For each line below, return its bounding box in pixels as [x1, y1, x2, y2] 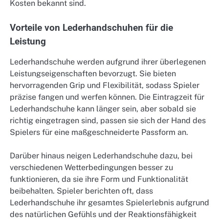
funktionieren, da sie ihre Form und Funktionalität [10, 175, 188, 184]
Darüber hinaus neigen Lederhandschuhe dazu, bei [10, 151, 193, 161]
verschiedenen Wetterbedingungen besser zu [10, 163, 173, 173]
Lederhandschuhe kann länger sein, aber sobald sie [10, 104, 196, 114]
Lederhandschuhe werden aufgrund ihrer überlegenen [10, 57, 206, 67]
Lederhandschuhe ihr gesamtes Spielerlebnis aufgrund [10, 198, 209, 208]
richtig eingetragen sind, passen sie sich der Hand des [10, 116, 206, 126]
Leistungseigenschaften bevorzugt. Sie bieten [10, 69, 176, 79]
